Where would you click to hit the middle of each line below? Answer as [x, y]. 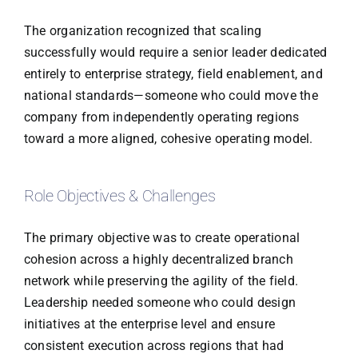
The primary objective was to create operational [162, 238]
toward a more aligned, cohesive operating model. [168, 138]
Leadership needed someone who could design [160, 303]
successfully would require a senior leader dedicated [175, 52]
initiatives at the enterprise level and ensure [149, 324]
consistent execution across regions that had [154, 346]
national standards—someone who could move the [171, 95]
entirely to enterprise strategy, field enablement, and [173, 74]
